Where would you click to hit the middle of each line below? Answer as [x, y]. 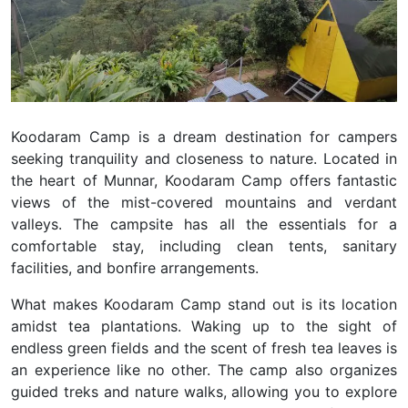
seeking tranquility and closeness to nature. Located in [204, 158]
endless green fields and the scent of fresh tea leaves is [204, 347]
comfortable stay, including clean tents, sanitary [204, 245]
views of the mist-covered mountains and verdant [204, 202]
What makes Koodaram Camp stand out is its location [204, 304]
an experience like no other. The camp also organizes [204, 369]
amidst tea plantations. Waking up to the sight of [204, 326]
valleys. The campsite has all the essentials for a [204, 224]
